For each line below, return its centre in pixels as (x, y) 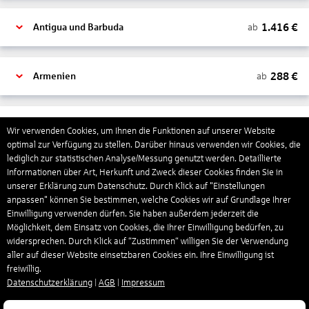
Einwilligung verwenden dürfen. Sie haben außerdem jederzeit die (133, 214)
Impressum (143, 283)
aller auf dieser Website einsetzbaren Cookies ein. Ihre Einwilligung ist (140, 255)
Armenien (54, 76)
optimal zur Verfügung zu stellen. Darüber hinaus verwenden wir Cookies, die (154, 145)
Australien (56, 174)
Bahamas (53, 223)
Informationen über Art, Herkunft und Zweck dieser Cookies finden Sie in (145, 172)
